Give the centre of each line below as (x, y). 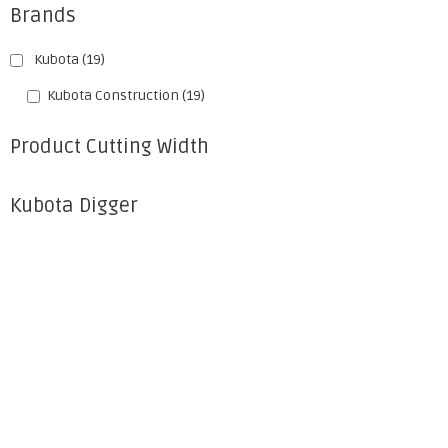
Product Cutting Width (109, 146)
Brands (43, 15)
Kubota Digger (74, 205)
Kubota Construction (113, 96)
